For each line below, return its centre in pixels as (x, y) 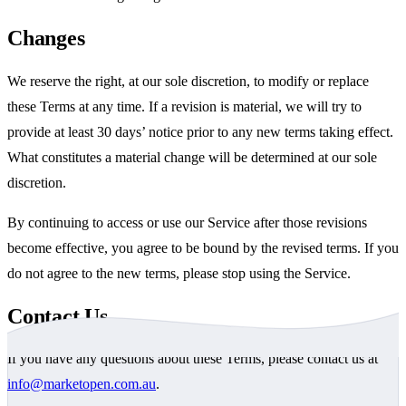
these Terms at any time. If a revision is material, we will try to (184, 106)
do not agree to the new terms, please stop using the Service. (179, 273)
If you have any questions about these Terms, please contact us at (193, 359)
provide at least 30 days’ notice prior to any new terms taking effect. (200, 131)
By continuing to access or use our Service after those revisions (187, 222)
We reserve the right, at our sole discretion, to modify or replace (188, 81)
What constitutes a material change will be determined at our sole (192, 157)
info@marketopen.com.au (82, 384)
